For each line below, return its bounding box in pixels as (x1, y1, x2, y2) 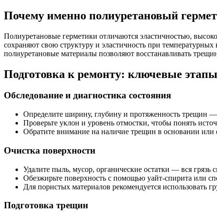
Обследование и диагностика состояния (4, 90, 171, 101)
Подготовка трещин (4, 200, 88, 211)
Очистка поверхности (4, 145, 95, 155)
